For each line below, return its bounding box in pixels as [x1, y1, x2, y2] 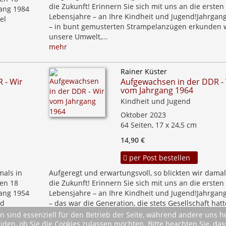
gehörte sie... [48, 208, 93, 218]
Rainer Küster [120, 67, 167, 76]
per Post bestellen [127, 153, 190, 162]
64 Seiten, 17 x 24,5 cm [120, 120, 197, 130]
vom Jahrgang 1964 [120, 85, 193, 96]
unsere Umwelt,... [48, 32, 108, 41]
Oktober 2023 [120, 110, 166, 120]
